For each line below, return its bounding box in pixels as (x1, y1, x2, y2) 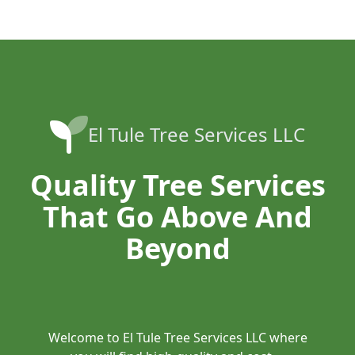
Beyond (124, 228, 231, 268)
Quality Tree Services (29, 165, 326, 204)
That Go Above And (43, 197, 312, 236)
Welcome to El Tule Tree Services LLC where (48, 328, 307, 346)
